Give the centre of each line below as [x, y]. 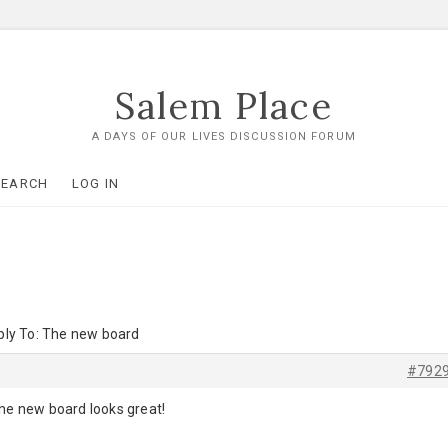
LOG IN [95, 183]
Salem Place [223, 106]
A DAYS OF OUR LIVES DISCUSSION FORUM [224, 136]
